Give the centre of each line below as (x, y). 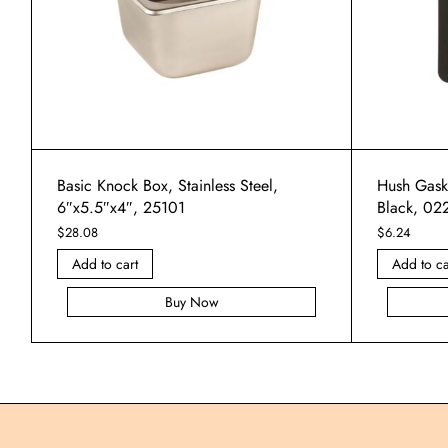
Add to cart (105, 264)
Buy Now (191, 302)
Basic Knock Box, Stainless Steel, (167, 186)
